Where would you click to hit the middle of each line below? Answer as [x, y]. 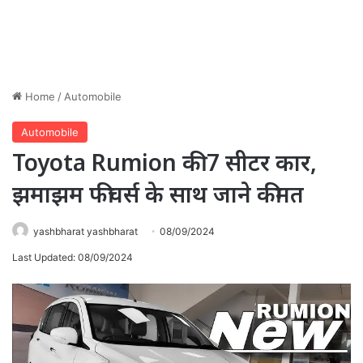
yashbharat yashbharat [85, 231]
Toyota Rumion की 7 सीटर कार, [164, 162]
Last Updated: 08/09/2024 [73, 257]
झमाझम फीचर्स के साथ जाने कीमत [158, 193]
